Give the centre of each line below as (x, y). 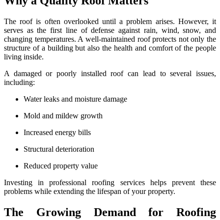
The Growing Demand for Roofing (110, 212)
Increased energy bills (57, 133)
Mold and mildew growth (63, 116)
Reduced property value (61, 166)
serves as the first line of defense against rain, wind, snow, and (110, 30)
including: (19, 82)
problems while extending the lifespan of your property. (90, 192)
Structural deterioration (59, 149)
